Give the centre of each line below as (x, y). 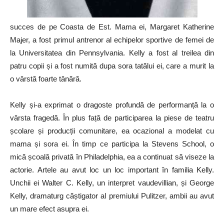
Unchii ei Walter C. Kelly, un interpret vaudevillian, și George (112, 183)
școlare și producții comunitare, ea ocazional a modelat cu (112, 131)
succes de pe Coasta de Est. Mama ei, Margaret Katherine (112, 27)
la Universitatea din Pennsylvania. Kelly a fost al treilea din (112, 53)
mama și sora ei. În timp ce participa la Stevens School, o (112, 144)
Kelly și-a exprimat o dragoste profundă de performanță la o (112, 105)
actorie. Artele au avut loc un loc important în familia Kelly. (112, 170)
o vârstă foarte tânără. (46, 79)
